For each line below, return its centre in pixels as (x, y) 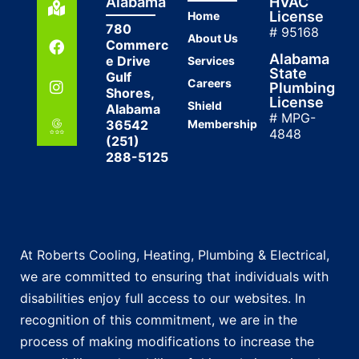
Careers (210, 83)
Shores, (130, 93)
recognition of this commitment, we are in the (159, 319)
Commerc (137, 44)
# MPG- (292, 117)
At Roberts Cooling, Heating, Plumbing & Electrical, (175, 254)
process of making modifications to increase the (167, 341)
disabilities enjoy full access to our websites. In (163, 298)
